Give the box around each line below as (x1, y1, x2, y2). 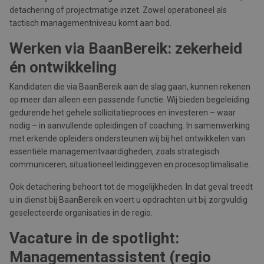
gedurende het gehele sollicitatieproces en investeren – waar (9, 108, 236, 117)
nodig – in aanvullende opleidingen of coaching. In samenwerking (9, 121, 250, 130)
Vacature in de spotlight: (9, 229, 179, 247)
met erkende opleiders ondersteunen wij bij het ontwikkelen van (9, 134, 245, 143)
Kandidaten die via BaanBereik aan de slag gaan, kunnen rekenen (9, 82, 250, 91)
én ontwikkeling (9, 58, 117, 76)
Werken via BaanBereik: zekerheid (9, 39, 242, 57)
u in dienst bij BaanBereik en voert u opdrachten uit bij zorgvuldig (9, 195, 247, 204)
